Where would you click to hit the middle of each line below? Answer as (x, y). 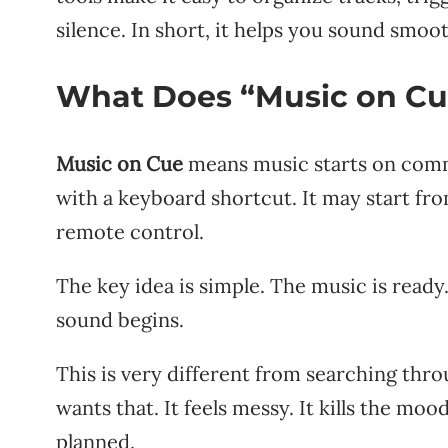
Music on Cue (119, 164)
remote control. (130, 232)
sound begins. (120, 320)
